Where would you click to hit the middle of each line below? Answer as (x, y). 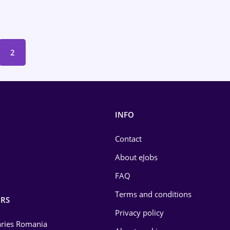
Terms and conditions (153, 194)
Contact (128, 139)
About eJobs (136, 157)
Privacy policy (139, 213)
